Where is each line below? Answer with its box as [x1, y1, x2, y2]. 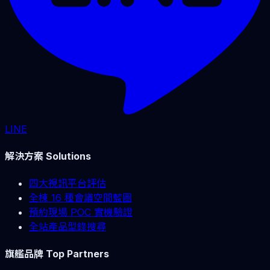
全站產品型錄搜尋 [29, 220, 106, 233]
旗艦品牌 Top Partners [5, 248, 109, 260]
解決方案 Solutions [5, 149, 91, 162]
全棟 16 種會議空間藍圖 [29, 191, 132, 204]
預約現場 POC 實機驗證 [29, 206, 133, 218]
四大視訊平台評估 [29, 177, 106, 189]
